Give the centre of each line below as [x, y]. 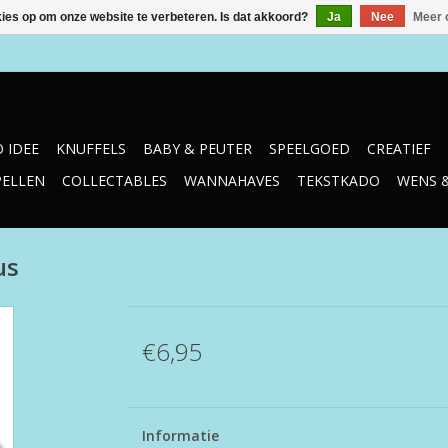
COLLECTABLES [114, 180]
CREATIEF [399, 148]
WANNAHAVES [232, 180]
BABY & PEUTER [197, 148]
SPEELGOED [309, 148]
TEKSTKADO [338, 180]
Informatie [180, 435]
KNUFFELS [91, 148]
